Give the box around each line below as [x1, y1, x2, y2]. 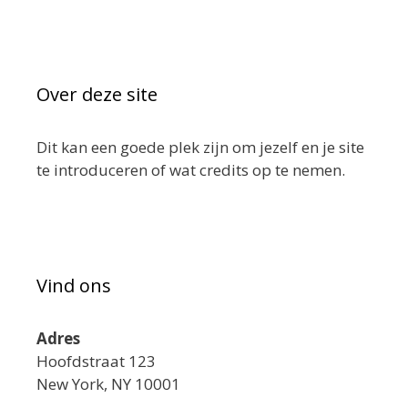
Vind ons [36, 273, 111, 299]
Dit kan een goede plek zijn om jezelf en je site [36, 137, 364, 158]
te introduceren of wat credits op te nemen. [36, 159, 345, 181]
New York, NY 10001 [36, 373, 180, 395]
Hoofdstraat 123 [36, 351, 156, 372]
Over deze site [36, 82, 158, 107]
